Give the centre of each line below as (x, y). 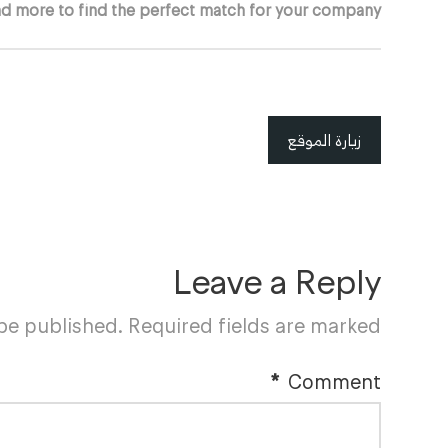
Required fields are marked (254, 326)
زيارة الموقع (324, 139)
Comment (334, 382)
